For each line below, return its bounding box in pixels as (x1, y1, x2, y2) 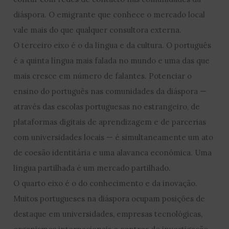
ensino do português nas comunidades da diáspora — (13, 86, 207, 96)
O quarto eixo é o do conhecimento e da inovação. (13, 178, 198, 188)
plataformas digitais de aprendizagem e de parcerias (13, 117, 207, 127)
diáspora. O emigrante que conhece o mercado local (13, 9, 205, 19)
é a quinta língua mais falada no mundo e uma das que (13, 55, 210, 65)
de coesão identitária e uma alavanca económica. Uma (13, 147, 212, 157)
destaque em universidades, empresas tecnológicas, (13, 209, 203, 219)
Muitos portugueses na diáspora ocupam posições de (13, 193, 205, 203)
